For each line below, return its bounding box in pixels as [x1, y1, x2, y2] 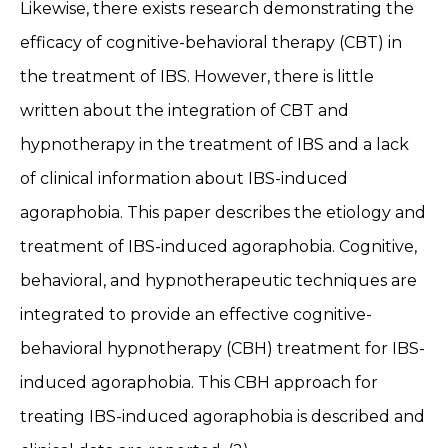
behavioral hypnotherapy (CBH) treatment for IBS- [20, 338, 425, 358]
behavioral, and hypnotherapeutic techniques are [20, 270, 417, 290]
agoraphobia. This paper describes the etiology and [20, 202, 426, 222]
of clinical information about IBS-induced [20, 168, 348, 188]
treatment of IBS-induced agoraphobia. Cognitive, [20, 236, 417, 256]
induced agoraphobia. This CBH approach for [20, 372, 378, 392]
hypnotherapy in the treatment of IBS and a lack [20, 134, 409, 154]
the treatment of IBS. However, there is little [20, 66, 374, 86]
